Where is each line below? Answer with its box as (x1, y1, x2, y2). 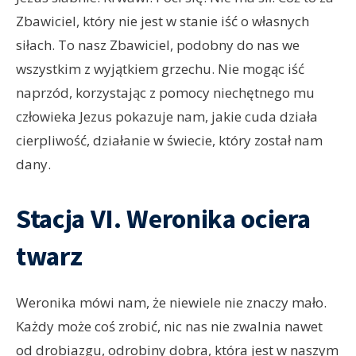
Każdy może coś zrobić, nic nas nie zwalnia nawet (16, 317, 323, 336)
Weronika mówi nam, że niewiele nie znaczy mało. (16, 293, 327, 312)
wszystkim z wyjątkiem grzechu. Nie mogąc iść (16, 60, 304, 79)
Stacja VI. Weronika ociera (16, 202, 311, 236)
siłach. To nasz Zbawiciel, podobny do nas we (16, 36, 300, 55)
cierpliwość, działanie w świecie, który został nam (16, 131, 323, 150)
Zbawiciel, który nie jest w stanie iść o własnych (16, 12, 309, 31)
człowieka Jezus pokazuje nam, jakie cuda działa (16, 107, 318, 126)
